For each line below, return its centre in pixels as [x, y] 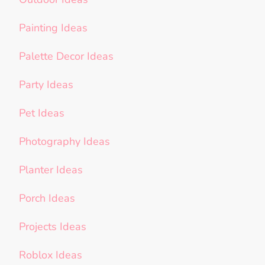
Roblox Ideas [51, 255]
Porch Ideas [47, 198]
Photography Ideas [64, 142]
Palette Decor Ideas [66, 56]
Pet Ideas [42, 113]
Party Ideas [46, 85]
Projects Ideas [53, 227]
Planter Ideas [51, 170]
